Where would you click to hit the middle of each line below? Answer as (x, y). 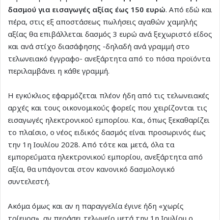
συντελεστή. (29, 181)
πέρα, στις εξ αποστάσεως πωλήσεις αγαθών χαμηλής (103, 21)
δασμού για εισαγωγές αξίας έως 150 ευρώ (87, 9)
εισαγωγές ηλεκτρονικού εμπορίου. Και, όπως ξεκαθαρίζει (109, 120)
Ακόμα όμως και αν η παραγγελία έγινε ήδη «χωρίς (96, 206)
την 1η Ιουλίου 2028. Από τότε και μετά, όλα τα (91, 144)
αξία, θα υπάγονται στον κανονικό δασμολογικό (91, 169)
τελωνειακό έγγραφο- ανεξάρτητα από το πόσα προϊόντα (109, 58)
